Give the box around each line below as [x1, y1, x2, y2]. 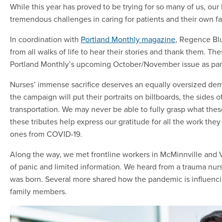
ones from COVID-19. [10, 128, 82, 140]
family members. [10, 186, 67, 197]
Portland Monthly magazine [81, 34, 175, 45]
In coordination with [10, 34, 81, 45]
